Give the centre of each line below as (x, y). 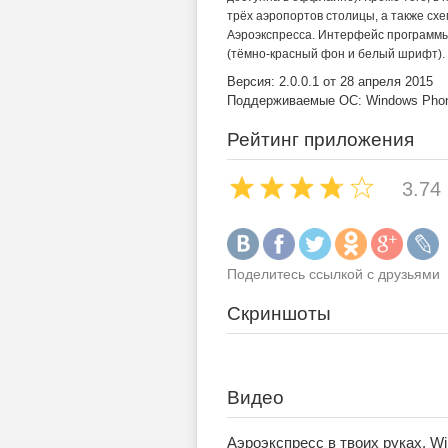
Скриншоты (279, 313)
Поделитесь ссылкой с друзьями (333, 274)
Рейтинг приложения (320, 139)
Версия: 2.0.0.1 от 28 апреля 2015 (330, 81)
